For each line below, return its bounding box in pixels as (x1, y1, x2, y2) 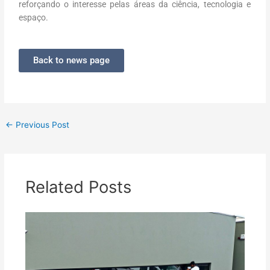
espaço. (19, 12, 49, 22)
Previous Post (13, 120, 70, 130)
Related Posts (25, 176, 131, 197)
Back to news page (33, 55, 110, 66)
